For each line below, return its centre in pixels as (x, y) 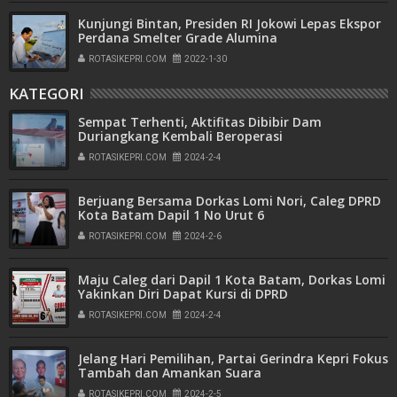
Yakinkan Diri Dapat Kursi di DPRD (183, 293)
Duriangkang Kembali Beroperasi (180, 136)
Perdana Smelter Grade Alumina (178, 37)
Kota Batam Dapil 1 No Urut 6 (171, 214)
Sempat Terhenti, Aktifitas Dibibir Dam (200, 121)
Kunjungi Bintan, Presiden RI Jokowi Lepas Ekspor (230, 23)
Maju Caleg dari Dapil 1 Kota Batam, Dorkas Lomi (232, 279)
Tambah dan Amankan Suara (170, 372)
